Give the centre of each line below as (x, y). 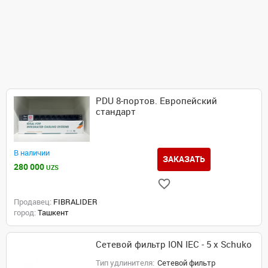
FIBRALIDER (74, 202)
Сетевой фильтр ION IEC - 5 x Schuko (174, 245)
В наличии (32, 153)
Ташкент (52, 213)
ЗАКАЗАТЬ (184, 159)
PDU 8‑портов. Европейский (157, 101)
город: (25, 213)
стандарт (116, 112)
